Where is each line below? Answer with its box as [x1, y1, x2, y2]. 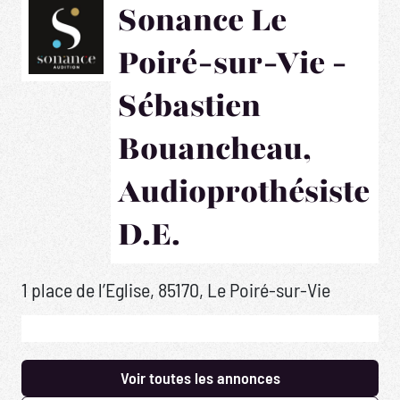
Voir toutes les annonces [120, 367, 280, 387]
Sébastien [118, 84, 261, 128]
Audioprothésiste [118, 170, 370, 213]
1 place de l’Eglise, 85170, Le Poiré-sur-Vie [21, 277, 330, 301]
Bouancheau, [118, 127, 312, 171]
